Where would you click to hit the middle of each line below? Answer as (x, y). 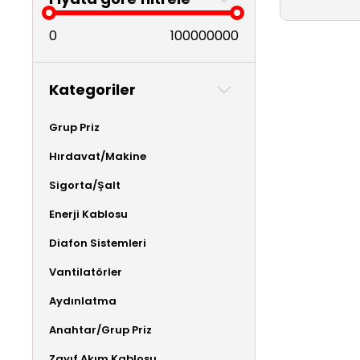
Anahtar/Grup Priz (100, 329)
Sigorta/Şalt (85, 185)
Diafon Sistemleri (98, 243)
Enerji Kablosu (88, 214)
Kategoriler (92, 89)
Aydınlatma (83, 301)
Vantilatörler (86, 272)
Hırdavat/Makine (98, 156)
